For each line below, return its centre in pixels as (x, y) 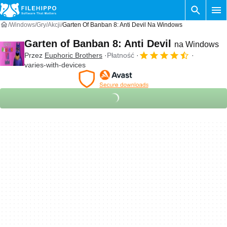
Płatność (121, 55)
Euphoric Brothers (73, 55)
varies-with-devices (55, 65)
